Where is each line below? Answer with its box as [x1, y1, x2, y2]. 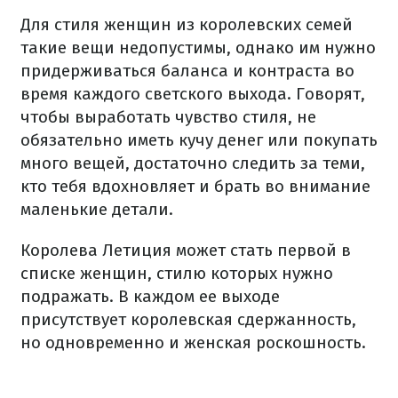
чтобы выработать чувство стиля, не [20, 107, 316, 127]
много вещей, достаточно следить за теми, [20, 153, 365, 173]
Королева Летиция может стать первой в [20, 240, 351, 260]
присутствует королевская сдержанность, [20, 309, 356, 330]
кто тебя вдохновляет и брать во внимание [20, 176, 370, 196]
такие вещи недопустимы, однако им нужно [20, 37, 376, 58]
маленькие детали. [20, 199, 173, 219]
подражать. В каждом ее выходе [20, 286, 280, 306]
